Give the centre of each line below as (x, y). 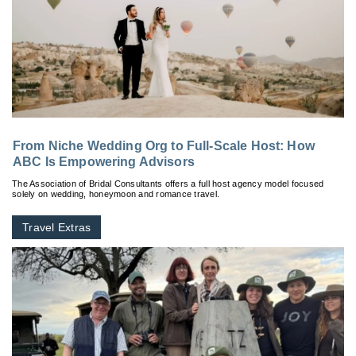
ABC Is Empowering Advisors (104, 161)
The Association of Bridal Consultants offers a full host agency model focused (168, 183)
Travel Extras (57, 227)
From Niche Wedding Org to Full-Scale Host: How (164, 145)
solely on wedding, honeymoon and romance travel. (116, 193)
